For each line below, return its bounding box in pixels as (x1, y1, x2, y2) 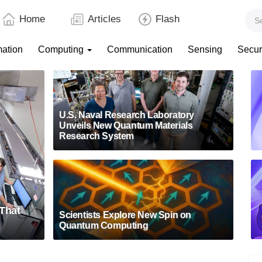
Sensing (188, 44, 222, 54)
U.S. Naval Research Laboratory (59, 110, 195, 120)
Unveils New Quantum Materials (59, 120, 193, 130)
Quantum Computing (59, 220, 149, 230)
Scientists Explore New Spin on (59, 210, 192, 220)
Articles (87, 13, 121, 25)
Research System (59, 131, 135, 141)
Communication (107, 44, 173, 54)
